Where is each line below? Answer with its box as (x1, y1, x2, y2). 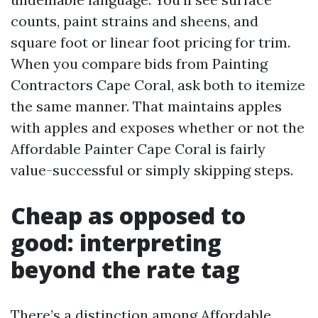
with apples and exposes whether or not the (11, 119, 305, 136)
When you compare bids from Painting (11, 55, 268, 72)
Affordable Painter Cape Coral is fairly (11, 140, 265, 158)
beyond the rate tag (11, 254, 240, 285)
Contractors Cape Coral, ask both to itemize (11, 76, 305, 94)
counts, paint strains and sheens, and (11, 12, 258, 30)
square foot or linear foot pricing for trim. (11, 33, 290, 51)
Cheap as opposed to (11, 200, 246, 231)
